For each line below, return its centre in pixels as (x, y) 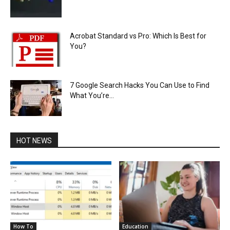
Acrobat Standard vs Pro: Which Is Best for (138, 36)
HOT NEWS (34, 141)
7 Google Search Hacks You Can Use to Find (140, 85)
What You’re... (92, 96)
